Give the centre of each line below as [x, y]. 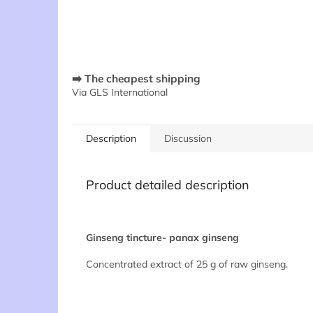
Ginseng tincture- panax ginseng [162, 237]
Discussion [188, 138]
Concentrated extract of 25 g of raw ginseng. [187, 264]
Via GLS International [120, 92]
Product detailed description [168, 184]
